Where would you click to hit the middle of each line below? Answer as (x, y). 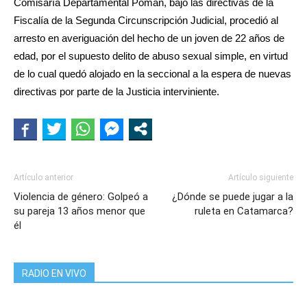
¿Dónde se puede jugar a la (233, 197)
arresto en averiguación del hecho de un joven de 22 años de (149, 38)
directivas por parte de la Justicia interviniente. (116, 92)
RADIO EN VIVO (54, 274)
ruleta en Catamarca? (244, 211)
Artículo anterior (44, 178)
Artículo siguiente (261, 178)
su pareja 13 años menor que (79, 211)
